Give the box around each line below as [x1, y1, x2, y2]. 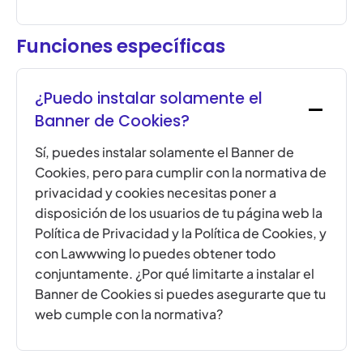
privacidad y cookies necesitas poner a [35, 183, 277, 201]
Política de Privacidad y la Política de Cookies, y [35, 224, 327, 241]
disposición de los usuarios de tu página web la [35, 203, 323, 221]
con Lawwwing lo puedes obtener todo [35, 244, 276, 262]
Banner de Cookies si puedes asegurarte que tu [35, 284, 327, 302]
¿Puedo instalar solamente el [35, 87, 263, 109]
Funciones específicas [16, 33, 225, 60]
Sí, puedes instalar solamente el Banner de [35, 143, 295, 160]
